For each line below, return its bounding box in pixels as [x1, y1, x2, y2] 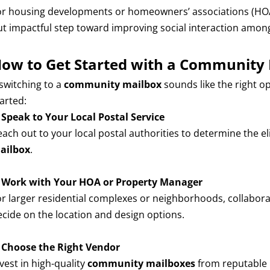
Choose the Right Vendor [1, 240, 121, 254]
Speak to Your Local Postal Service [1, 110, 165, 124]
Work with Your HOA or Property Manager [1, 175, 203, 189]
